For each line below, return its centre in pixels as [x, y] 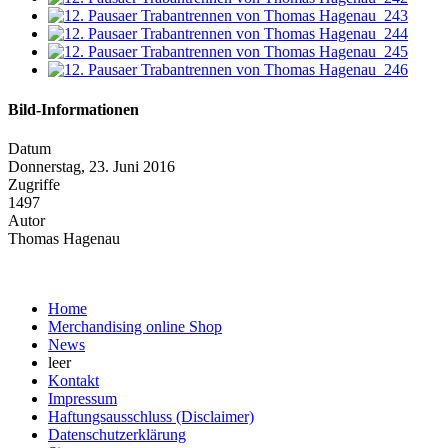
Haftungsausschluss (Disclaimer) [151, 416]
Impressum [82, 398]
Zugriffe [34, 184]
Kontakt [73, 380]
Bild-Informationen [73, 109]
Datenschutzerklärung [117, 434]
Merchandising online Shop [135, 326]
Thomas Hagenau [64, 238]
